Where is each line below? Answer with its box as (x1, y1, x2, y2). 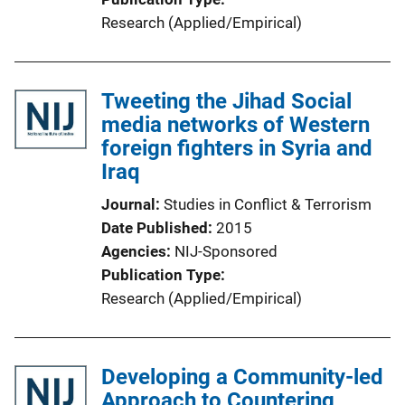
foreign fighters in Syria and (101, 136, 372, 161)
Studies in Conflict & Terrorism (164, 195, 372, 213)
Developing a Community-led (101, 364, 383, 390)
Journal (101, 195, 155, 213)
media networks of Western (101, 112, 370, 137)
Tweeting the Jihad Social (101, 89, 352, 114)
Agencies (101, 242, 166, 260)
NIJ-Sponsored (174, 242, 278, 260)
